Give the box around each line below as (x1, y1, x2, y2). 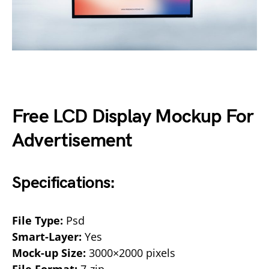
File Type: (12, 213, 63, 228)
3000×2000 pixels (86, 245, 175, 260)
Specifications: (12, 172, 115, 193)
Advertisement (12, 128, 133, 153)
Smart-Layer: (12, 229, 82, 244)
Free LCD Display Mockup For (12, 104, 254, 128)
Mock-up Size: (12, 245, 86, 260)
